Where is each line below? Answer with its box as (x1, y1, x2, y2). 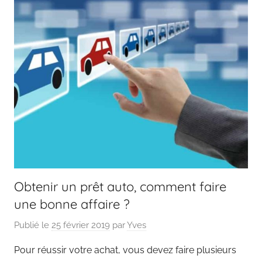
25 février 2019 (51, 219, 110, 230)
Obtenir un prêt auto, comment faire (14, 178, 226, 195)
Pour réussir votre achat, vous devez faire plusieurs (14, 244, 236, 256)
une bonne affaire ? (14, 196, 130, 213)
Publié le (14, 219, 51, 230)
